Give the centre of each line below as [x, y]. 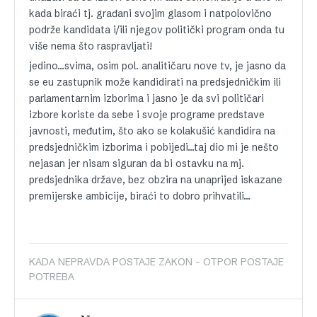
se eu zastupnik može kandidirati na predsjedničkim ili [155, 82]
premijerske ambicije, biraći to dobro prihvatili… [140, 196]
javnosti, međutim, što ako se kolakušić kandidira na [152, 131]
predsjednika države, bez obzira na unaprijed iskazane [156, 179]
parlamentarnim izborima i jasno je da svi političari [146, 98]
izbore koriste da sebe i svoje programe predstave [147, 114]
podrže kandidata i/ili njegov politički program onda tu [157, 29]
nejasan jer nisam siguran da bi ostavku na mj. [137, 163]
